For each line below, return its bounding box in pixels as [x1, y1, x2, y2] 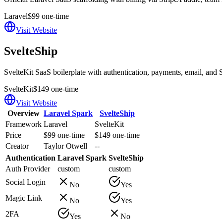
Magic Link [5, 193, 42, 202]
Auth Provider [5, 164, 50, 173]
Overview [7, 109, 40, 117]
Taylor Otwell [44, 141, 87, 150]
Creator [5, 141, 29, 150]
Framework [5, 119, 42, 128]
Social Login [5, 177, 46, 186]
